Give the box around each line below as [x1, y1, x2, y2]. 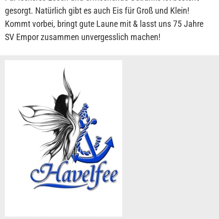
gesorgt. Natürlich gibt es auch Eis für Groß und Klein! [5, 5, 189, 16]
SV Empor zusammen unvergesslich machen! [5, 31, 160, 42]
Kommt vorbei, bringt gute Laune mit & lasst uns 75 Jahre [5, 18, 203, 29]
